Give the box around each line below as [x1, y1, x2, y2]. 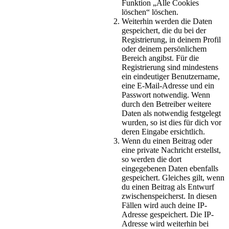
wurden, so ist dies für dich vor [122, 118, 221, 127]
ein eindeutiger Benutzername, [122, 72, 220, 81]
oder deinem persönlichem [122, 44, 207, 53]
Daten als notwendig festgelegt [122, 108, 221, 118]
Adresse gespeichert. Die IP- [122, 210, 214, 219]
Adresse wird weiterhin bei [122, 219, 209, 228]
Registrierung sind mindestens [122, 62, 218, 72]
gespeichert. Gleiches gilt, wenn [122, 173, 224, 182]
